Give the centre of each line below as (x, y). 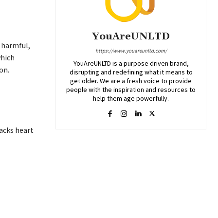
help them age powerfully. (131, 98)
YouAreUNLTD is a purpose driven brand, (131, 63)
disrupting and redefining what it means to (131, 72)
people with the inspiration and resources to (131, 89)
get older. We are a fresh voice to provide (131, 81)
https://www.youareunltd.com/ (131, 50)
